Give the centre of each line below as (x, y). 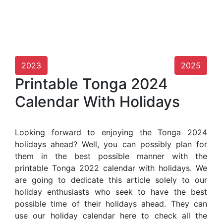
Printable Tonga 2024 (91, 83)
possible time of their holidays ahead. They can (111, 203)
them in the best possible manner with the (111, 156)
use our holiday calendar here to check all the (111, 215)
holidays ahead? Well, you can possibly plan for (111, 144)
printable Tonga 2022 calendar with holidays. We (111, 168)
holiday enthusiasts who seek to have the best (111, 192)
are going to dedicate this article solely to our (111, 180)
